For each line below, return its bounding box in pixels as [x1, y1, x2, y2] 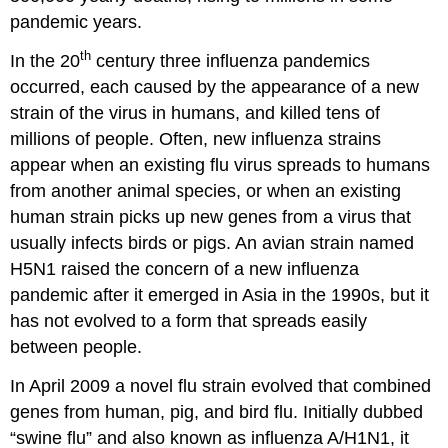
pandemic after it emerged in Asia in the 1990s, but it [10, 284, 430, 305]
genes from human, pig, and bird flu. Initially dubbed [10, 401, 424, 422]
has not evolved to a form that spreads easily [10, 310, 368, 331]
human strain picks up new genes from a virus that [10, 206, 412, 227]
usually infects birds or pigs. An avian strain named [10, 232, 415, 253]
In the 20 [10, 50, 81, 71]
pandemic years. [10, 12, 143, 33]
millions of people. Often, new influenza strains [10, 128, 382, 149]
